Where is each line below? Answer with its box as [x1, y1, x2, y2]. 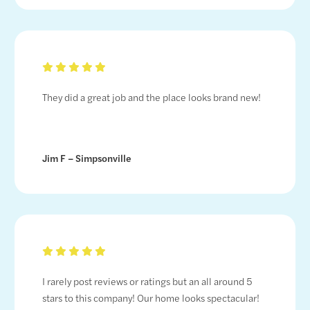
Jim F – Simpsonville [42, 151, 132, 165]
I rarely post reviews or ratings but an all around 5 [42, 274, 253, 289]
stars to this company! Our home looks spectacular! [42, 291, 260, 305]
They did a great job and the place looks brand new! [42, 90, 262, 104]
